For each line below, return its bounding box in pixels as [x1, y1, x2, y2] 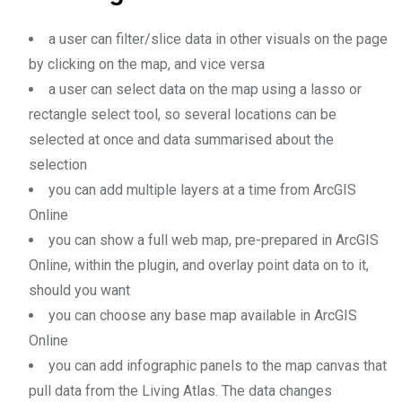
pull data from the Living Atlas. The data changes [29, 381, 332, 399]
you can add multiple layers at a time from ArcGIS [48, 180, 356, 198]
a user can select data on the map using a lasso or [48, 80, 362, 98]
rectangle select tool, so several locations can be [29, 105, 336, 123]
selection [29, 155, 87, 173]
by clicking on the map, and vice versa [29, 55, 265, 73]
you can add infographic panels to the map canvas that [48, 356, 387, 374]
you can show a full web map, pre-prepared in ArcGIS [48, 231, 379, 249]
